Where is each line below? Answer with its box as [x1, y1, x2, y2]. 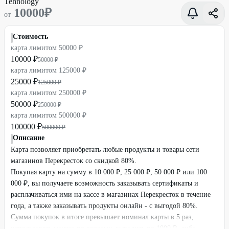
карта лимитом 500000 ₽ [11, 111, 86, 119]
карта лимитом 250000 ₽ [11, 89, 86, 97]
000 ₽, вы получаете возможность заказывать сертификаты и [11, 179, 198, 187]
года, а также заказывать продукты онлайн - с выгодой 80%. [11, 202, 198, 210]
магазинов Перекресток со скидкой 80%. [11, 157, 136, 165]
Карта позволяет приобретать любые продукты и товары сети [11, 146, 199, 153]
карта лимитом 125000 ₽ [11, 66, 86, 74]
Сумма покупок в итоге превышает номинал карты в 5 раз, [11, 213, 194, 221]
